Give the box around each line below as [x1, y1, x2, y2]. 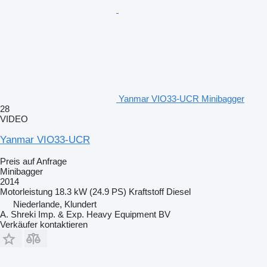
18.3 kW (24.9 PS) [55, 186, 126, 197]
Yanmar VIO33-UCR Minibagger [119, 93, 244, 104]
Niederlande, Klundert [13, 198, 97, 209]
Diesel [166, 186, 191, 197]
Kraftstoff [129, 186, 164, 197]
